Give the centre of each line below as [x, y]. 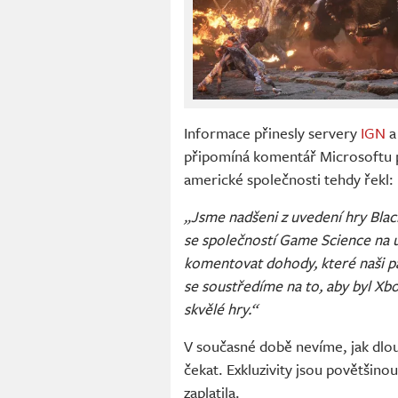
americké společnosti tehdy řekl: [289, 179]
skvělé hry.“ [221, 309]
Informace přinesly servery [272, 133]
